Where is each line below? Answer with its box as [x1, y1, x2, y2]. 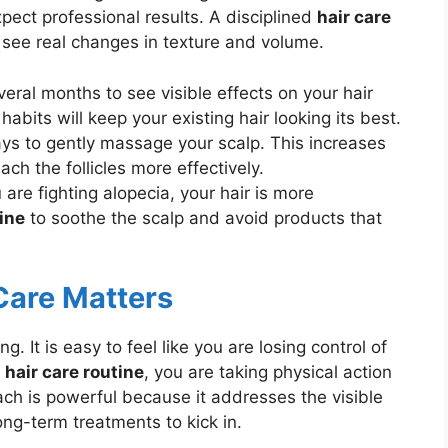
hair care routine [5, 362, 144, 383]
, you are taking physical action [144, 362, 392, 383]
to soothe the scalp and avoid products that [25, 207, 382, 228]
